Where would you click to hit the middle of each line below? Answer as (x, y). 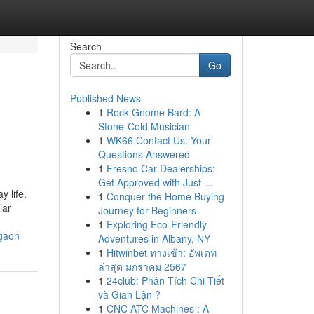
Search (86, 46)
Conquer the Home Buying (165, 196)
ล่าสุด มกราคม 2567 (142, 266)
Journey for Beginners (147, 210)
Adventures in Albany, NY (154, 238)
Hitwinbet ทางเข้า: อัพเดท (161, 252)
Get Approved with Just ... (155, 182)
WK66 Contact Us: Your (158, 140)
